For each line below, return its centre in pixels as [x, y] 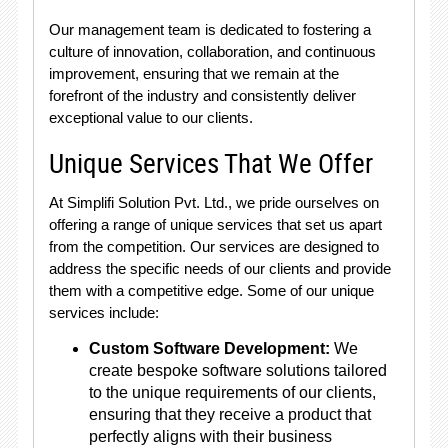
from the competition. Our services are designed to [213, 246]
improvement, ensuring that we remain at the [193, 73]
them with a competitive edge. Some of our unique [211, 290]
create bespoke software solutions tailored [237, 370]
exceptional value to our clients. [150, 117]
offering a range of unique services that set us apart [215, 224]
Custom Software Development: [209, 348]
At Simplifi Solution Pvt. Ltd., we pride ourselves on [213, 202]
